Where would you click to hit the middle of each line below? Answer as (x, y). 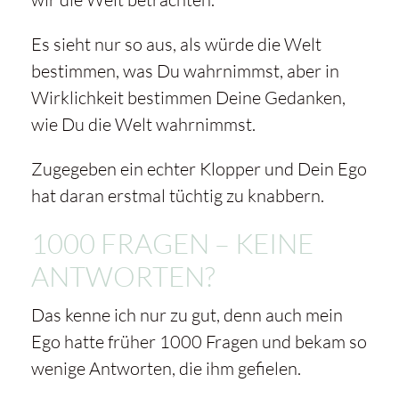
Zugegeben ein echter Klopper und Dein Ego (199, 169)
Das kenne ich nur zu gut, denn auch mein (187, 315)
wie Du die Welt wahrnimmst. (143, 125)
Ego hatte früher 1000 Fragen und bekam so (199, 342)
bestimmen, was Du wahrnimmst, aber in (185, 71)
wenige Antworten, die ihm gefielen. (166, 369)
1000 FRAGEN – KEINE (172, 244)
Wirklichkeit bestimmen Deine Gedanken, (188, 98)
